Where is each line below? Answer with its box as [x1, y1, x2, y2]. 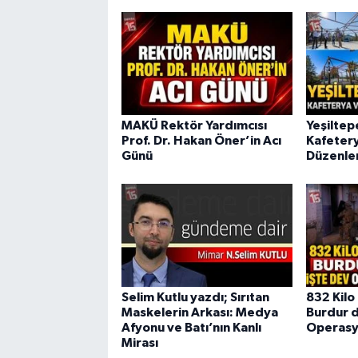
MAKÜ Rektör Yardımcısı [121, 118, 267, 132]
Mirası [121, 336, 158, 350]
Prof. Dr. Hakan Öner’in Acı [121, 133, 281, 147]
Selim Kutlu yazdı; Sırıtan [121, 291, 269, 304]
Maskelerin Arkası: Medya [121, 306, 278, 320]
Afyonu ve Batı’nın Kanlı [121, 321, 261, 335]
